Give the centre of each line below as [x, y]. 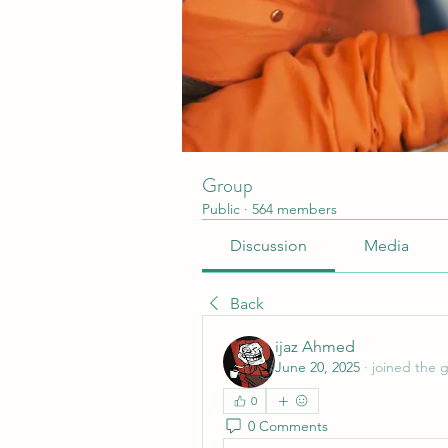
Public [221, 209]
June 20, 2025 [317, 367]
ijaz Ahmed [315, 346]
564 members [294, 209]
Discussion [269, 245]
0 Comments [288, 425]
